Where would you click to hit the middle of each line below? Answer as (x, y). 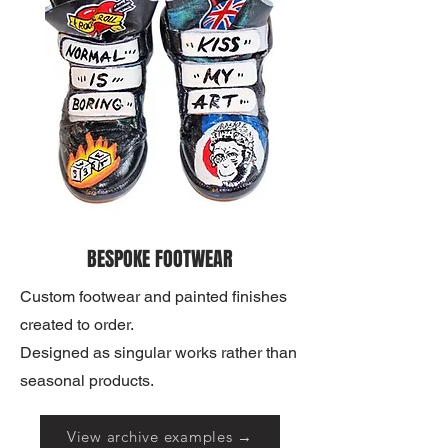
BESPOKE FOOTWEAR (160, 259)
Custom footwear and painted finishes (153, 296)
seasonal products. (87, 380)
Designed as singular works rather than (158, 352)
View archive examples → (160, 436)
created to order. (77, 324)
